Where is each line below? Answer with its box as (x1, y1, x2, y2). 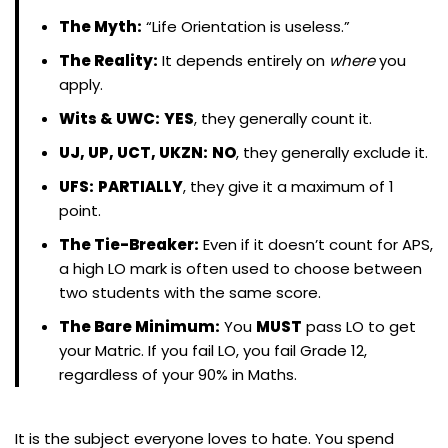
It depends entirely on (158, 49, 329, 71)
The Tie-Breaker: (59, 233, 199, 255)
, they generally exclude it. (236, 141, 428, 163)
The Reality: (59, 49, 158, 71)
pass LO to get (302, 315, 416, 337)
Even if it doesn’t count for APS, (199, 233, 433, 255)
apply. (59, 73, 103, 95)
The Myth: (59, 15, 142, 37)
